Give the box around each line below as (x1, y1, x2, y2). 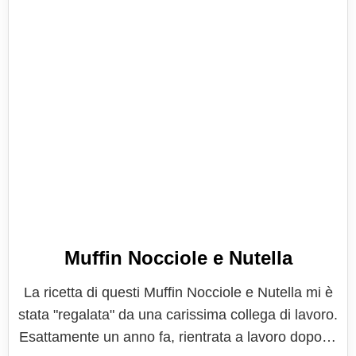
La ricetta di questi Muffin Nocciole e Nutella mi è (23, 284, 333, 300)
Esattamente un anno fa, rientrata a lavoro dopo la (19, 329, 337, 345)
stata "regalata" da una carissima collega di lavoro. (18, 307, 338, 323)
